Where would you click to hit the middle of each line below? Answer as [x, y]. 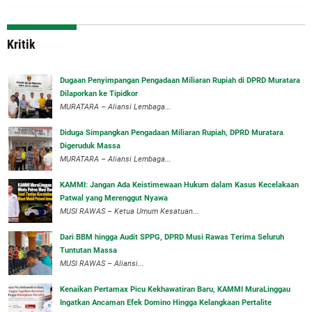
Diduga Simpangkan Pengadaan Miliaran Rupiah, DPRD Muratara [172, 132]
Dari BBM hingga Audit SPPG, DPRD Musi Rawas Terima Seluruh [172, 237]
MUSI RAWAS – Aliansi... [102, 263]
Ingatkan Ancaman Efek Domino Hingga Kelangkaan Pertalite [166, 302]
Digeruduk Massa [90, 146]
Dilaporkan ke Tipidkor [99, 93]
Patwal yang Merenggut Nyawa [114, 198]
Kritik [21, 44]
